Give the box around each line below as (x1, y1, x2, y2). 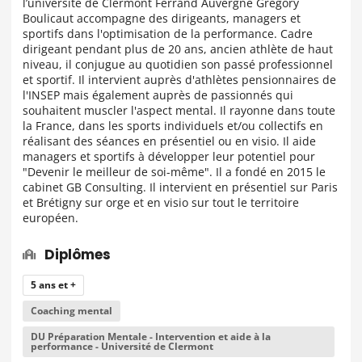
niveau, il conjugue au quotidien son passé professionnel (23, 57, 333, 73)
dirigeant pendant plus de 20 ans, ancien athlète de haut (23, 41, 333, 57)
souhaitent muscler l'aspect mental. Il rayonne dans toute (23, 103, 335, 119)
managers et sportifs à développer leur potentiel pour (23, 149, 315, 165)
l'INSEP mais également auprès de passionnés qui (23, 87, 293, 103)
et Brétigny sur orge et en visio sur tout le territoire (23, 195, 299, 211)
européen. (23, 210, 78, 226)
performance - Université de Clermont (30, 339, 213, 353)
